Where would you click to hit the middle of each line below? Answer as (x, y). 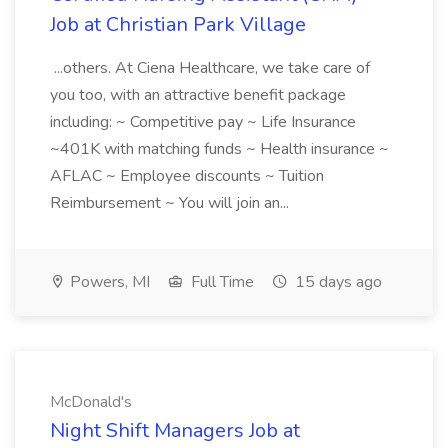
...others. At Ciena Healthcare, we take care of (210, 68)
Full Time (220, 282)
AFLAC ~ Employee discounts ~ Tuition (187, 176)
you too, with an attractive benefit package (198, 95)
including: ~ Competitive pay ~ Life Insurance (203, 122)
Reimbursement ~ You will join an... (171, 203)
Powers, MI (108, 282)
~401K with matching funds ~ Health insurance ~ (219, 149)
